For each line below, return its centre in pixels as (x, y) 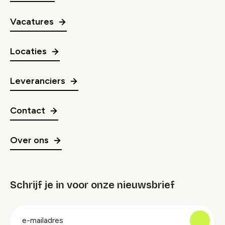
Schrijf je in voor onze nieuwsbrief (92, 185)
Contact (28, 111)
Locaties (28, 51)
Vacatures (32, 22)
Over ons (29, 140)
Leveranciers (38, 81)
